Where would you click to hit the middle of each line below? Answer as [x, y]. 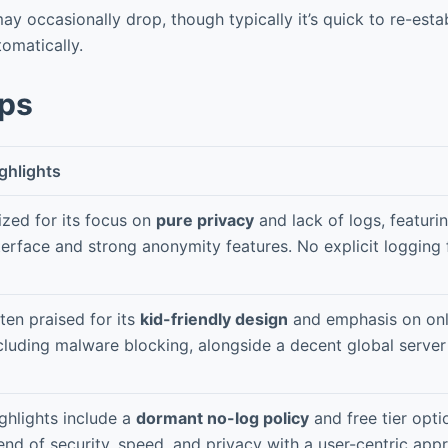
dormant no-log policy [222, 417]
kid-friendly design [214, 318]
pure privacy [205, 219]
